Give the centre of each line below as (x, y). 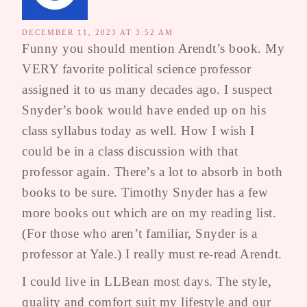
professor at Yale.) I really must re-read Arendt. (152, 254)
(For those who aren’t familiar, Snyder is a (140, 233)
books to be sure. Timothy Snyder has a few (145, 192)
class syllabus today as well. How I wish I (138, 130)
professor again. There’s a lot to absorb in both (152, 171)
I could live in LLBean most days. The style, (147, 281)
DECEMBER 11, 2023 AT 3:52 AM (98, 32)
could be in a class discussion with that (130, 151)
